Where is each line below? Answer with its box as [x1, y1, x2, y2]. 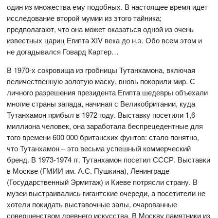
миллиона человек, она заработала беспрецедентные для [7, 120, 203, 131]
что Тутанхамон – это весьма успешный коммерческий [7, 143, 191, 153]
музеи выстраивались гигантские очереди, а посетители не [7, 187, 206, 198]
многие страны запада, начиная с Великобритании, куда [7, 98, 196, 109]
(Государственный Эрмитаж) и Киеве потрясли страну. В [7, 176, 198, 187]
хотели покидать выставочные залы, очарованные [7, 199, 178, 209]
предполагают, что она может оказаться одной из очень [7, 23, 194, 34]
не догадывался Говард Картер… [7, 46, 119, 56]
